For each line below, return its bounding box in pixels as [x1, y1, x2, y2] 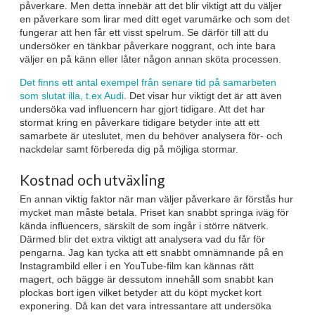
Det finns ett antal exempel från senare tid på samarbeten [20, 76, 276, 88]
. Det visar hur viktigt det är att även [124, 89, 282, 101]
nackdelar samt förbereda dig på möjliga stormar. [20, 143, 238, 155]
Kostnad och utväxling [20, 170, 165, 188]
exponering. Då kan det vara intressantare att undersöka [20, 300, 271, 312]
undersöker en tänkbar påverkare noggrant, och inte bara [20, 39, 276, 51]
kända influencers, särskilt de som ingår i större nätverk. [20, 220, 269, 232]
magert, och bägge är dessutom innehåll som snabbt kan [20, 274, 274, 285]
